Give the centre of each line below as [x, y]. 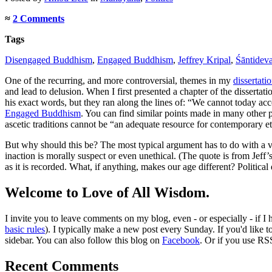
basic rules [25, 229]
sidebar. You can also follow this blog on [83, 240]
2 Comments [39, 19]
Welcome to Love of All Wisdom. [107, 193]
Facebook [181, 240]
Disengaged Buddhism [49, 60]
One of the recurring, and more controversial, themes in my [119, 81]
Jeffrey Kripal [204, 60]
